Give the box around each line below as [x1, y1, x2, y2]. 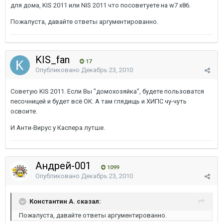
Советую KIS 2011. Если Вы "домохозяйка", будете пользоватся [10, 88, 204, 95]
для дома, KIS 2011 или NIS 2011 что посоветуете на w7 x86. [10, 1, 191, 9]
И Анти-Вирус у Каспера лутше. [10, 124, 105, 131]
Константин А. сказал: [29, 197, 101, 205]
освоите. [10, 108, 37, 115]
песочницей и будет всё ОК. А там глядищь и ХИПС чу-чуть [10, 98, 187, 105]
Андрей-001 [35, 160, 94, 172]
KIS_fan [35, 54, 72, 66]
